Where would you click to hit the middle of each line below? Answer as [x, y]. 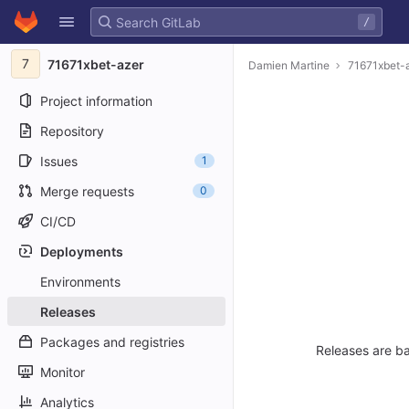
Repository [72, 131]
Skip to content [59, 30]
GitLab [39, 11]
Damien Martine [289, 65]
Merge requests [87, 191]
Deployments [82, 251]
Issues [59, 161]
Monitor [63, 372]
